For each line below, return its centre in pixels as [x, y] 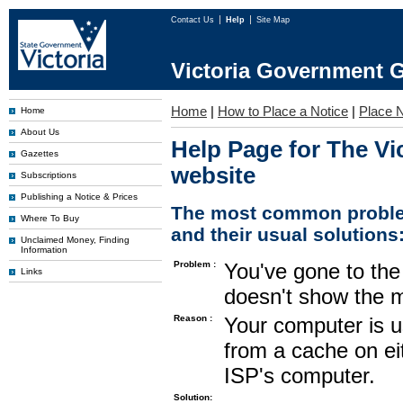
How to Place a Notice [283, 111]
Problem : [195, 264]
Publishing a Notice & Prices [79, 197]
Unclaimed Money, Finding [75, 240]
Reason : [193, 318]
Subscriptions [49, 175]
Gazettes [40, 153]
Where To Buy [50, 218]
